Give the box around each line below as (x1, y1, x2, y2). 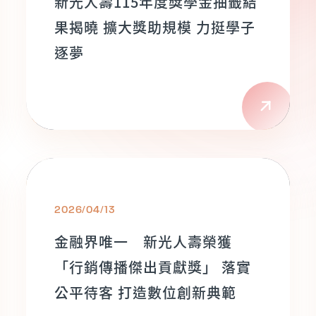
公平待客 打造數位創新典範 (54, 282, 236, 303)
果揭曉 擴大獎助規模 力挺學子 (54, 17, 255, 37)
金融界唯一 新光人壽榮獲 (54, 231, 232, 252)
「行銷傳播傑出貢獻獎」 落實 (54, 257, 251, 277)
